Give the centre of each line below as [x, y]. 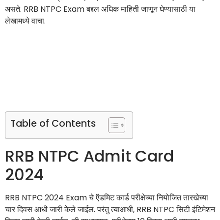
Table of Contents [53, 124]
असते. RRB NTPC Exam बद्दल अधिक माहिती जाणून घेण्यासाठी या [100, 9]
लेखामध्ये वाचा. [25, 21]
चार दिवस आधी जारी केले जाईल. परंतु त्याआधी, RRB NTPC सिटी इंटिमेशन [110, 210]
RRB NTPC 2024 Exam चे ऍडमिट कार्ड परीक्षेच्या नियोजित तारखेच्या [107, 198]
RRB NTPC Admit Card [89, 156]
